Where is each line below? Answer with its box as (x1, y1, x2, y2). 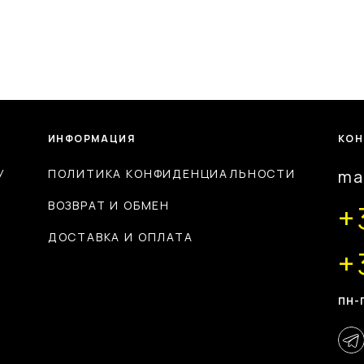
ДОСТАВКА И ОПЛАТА (47, 228, 193, 245)
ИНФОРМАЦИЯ (47, 131, 136, 145)
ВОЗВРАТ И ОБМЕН (47, 197, 170, 213)
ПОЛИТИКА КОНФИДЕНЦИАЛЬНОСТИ (47, 165, 296, 181)
